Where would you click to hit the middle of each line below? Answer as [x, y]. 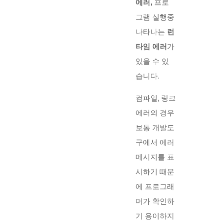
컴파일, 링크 [156, 98]
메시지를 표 [155, 157]
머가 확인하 [155, 201]
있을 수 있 [152, 61]
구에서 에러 [155, 142]
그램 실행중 [155, 17]
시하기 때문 [155, 172]
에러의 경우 [155, 113]
